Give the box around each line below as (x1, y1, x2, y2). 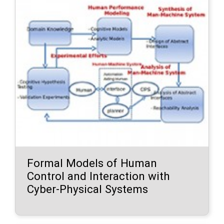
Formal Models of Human (27, 156, 157, 169)
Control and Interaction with (27, 169, 170, 182)
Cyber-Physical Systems (27, 182, 148, 195)
